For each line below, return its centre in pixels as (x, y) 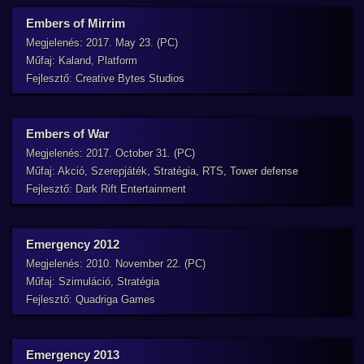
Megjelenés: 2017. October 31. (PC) (110, 153)
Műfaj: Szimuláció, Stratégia (93, 282)
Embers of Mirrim (76, 23)
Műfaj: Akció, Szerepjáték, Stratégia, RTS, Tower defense (162, 171)
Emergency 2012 (73, 244)
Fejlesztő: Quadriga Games (91, 299)
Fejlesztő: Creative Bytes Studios (105, 78)
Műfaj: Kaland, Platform (82, 61)
